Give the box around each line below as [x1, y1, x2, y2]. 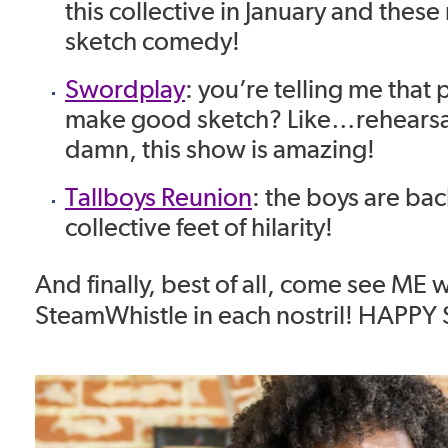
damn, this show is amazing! [65, 132, 375, 164]
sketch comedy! [65, 24, 240, 56]
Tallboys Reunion [65, 180, 252, 212]
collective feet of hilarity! [65, 210, 333, 242]
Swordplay [65, 72, 185, 104]
